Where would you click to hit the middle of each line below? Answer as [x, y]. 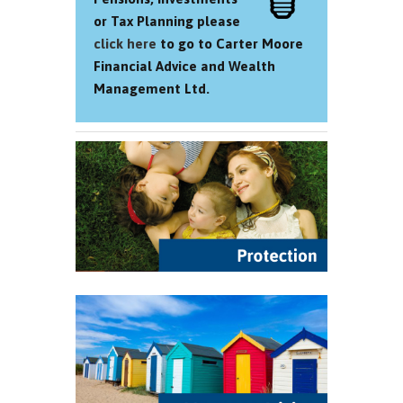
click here [125, 44]
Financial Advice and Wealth [184, 66]
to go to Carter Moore [230, 44]
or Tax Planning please [167, 21]
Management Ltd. [152, 89]
